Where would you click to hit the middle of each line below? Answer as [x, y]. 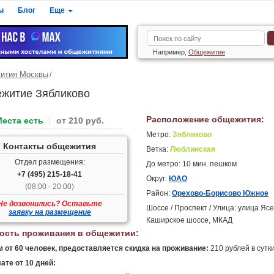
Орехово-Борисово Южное [220, 193]
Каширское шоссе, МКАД [189, 220]
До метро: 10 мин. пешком [191, 164]
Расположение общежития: [205, 119]
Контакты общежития [50, 146]
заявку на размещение [50, 212]
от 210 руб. [80, 120]
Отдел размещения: [50, 162]
